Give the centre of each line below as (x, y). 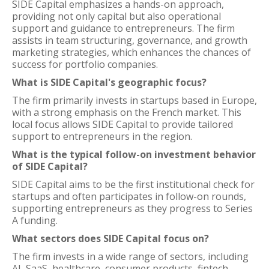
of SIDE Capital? (50, 166)
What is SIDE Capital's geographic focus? (109, 82)
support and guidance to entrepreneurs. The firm (123, 28)
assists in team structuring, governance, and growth (130, 40)
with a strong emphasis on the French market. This (127, 112)
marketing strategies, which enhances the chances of (131, 52)
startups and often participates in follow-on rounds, (129, 196)
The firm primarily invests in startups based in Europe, (134, 100)
